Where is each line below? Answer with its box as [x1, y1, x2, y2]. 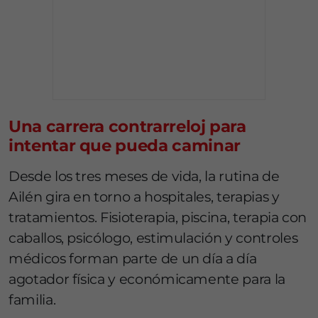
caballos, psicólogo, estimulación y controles [9, 229, 298, 247]
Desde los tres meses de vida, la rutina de [9, 168, 280, 185]
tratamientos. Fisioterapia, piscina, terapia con [9, 209, 307, 226]
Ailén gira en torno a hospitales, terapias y [9, 188, 280, 206]
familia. [9, 291, 56, 309]
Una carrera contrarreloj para [9, 116, 246, 137]
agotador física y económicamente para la [9, 270, 285, 288]
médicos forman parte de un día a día [9, 250, 257, 268]
